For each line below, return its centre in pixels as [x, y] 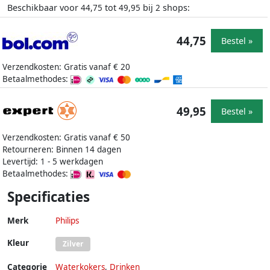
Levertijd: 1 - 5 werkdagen [53, 162]
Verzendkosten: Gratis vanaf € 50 [66, 138]
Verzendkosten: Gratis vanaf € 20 [66, 67]
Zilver [73, 244]
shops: [175, 8]
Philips [67, 221]
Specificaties [49, 197]
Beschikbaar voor [44, 8]
